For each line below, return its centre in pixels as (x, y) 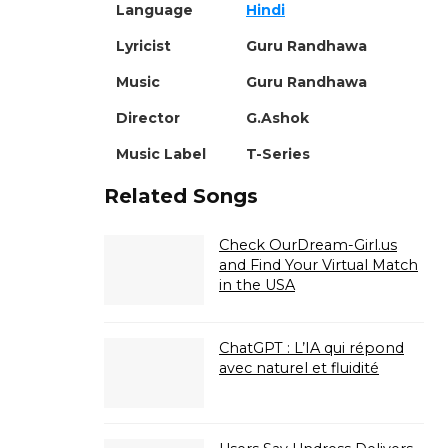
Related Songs (181, 195)
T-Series (278, 153)
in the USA (257, 284)
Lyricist (143, 45)
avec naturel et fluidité (299, 367)
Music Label (161, 153)
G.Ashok (277, 117)
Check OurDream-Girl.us (308, 244)
